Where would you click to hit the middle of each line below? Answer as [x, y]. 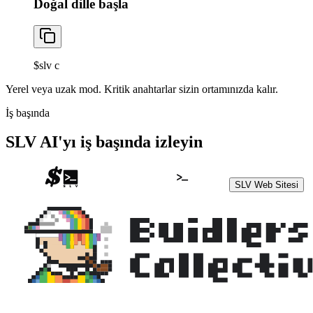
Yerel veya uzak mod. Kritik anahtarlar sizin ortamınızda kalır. [142, 89]
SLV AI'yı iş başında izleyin [104, 142]
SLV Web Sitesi [267, 185]
